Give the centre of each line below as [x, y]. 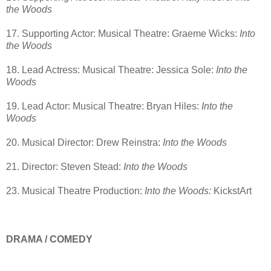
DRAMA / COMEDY [49, 240]
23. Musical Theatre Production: [75, 191]
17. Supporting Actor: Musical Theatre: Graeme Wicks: [123, 34]
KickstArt [231, 191]
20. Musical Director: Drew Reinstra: [84, 143]
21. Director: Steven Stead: [65, 167]
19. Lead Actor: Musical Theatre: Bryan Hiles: [104, 106]
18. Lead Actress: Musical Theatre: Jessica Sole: [111, 70]
